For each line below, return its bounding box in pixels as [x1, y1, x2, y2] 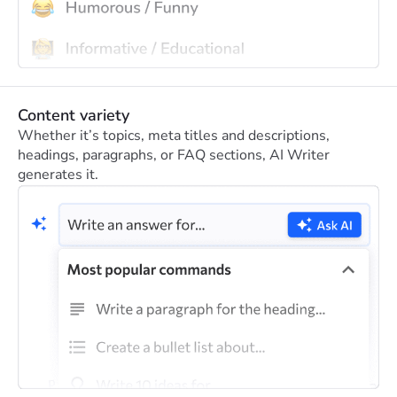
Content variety [18, 104, 129, 126]
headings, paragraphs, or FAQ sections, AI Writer [18, 144, 330, 165]
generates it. [18, 164, 98, 184]
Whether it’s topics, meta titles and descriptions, [18, 125, 330, 145]
